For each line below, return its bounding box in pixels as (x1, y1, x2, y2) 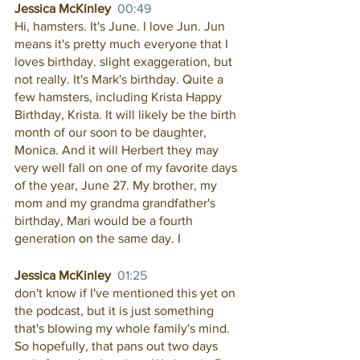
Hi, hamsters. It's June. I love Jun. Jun (14, 19, 228, 33)
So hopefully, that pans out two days (14, 339, 221, 353)
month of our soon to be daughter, (14, 125, 210, 139)
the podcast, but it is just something (14, 304, 217, 317)
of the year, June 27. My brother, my (14, 178, 220, 192)
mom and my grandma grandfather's (14, 196, 219, 210)
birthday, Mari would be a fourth (14, 214, 196, 227)
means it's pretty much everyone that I (14, 37, 231, 51)
